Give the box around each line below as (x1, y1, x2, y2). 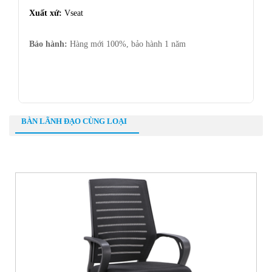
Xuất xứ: (29, 8, 64, 18)
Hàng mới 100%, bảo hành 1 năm (69, 39, 186, 49)
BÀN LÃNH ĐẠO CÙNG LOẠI (21, 116, 127, 126)
